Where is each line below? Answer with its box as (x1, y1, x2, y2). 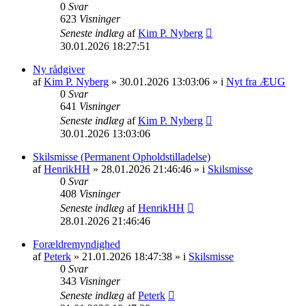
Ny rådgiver (33, 63, 85, 75)
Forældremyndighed (33, 238, 120, 250)
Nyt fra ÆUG (226, 75, 286, 87)
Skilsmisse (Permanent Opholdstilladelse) (33, 150, 210, 163)
